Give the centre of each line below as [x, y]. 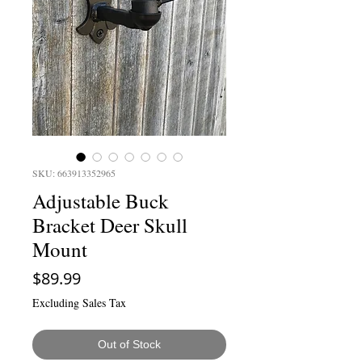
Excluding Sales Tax [79, 303]
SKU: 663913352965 [74, 173]
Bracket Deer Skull [110, 225]
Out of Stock [129, 344]
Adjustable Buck [101, 201]
